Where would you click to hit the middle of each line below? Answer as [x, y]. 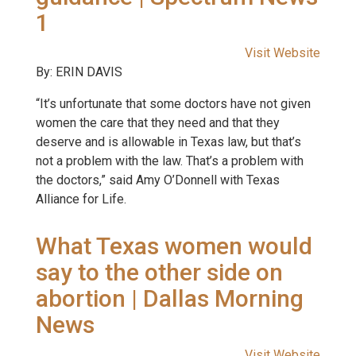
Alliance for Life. [81, 199]
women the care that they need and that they [158, 123]
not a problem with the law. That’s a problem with [170, 161]
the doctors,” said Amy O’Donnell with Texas [158, 180]
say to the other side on [159, 272]
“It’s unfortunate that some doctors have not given [173, 104]
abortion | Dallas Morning [170, 298]
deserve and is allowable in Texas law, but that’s [168, 142]
